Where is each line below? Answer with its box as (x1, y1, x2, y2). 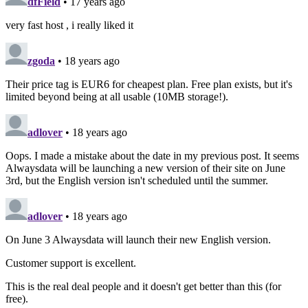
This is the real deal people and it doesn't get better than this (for (5, 280, 281, 292)
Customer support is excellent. (5, 257, 136, 269)
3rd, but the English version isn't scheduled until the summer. (5, 175, 268, 186)
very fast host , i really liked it (5, 19, 133, 31)
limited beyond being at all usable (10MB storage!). (5, 91, 228, 102)
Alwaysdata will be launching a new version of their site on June (5, 162, 285, 174)
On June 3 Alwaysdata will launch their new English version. (5, 234, 271, 245)
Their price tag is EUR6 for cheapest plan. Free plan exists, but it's (5, 78, 292, 90)
